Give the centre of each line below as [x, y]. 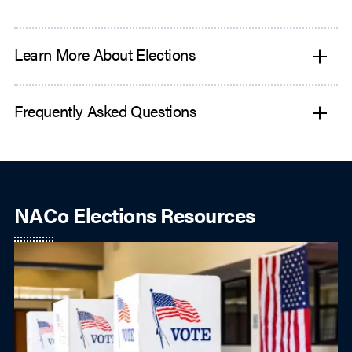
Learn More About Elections [105, 54]
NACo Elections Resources [135, 215]
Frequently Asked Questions [105, 111]
